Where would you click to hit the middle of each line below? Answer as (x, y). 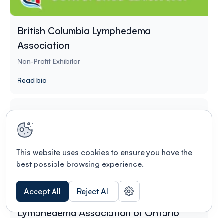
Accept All (42, 191)
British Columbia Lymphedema (84, 30)
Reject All (93, 191)
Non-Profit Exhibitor (49, 61)
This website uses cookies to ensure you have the (104, 152)
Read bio (32, 80)
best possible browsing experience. (80, 164)
